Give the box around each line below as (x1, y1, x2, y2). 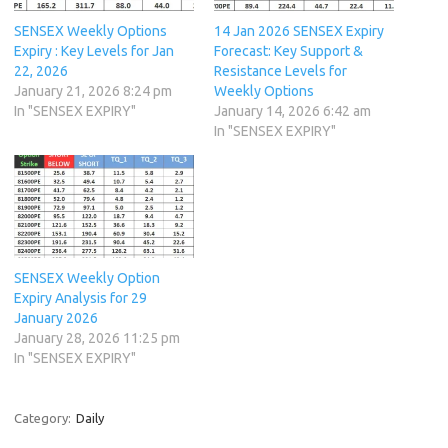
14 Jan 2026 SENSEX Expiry (214, 23, 384, 40)
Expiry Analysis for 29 (14, 290, 147, 307)
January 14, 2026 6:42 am (214, 103, 371, 120)
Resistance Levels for (214, 63, 347, 80)
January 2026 (14, 310, 98, 327)
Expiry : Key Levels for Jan (14, 43, 174, 60)
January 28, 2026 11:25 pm (14, 330, 180, 347)
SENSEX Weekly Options (14, 23, 167, 40)
